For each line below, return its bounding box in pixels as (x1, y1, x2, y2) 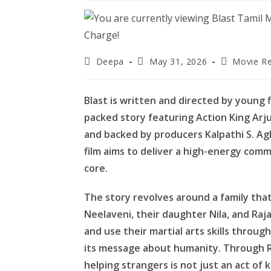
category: (220, 67, 260, 78)
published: (137, 67, 180, 78)
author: (83, 67, 114, 78)
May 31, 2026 (149, 56, 207, 67)
